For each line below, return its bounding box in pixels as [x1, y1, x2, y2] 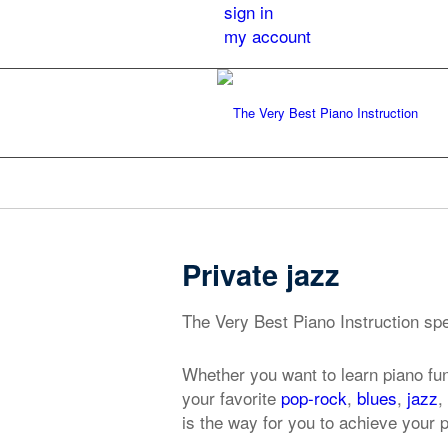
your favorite [182, 385, 281, 411]
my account [224, 23, 311, 48]
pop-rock [281, 385, 347, 411]
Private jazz [182, 253, 340, 295]
